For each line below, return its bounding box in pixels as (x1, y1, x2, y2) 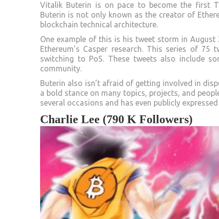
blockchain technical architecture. (40, 20, 158, 29)
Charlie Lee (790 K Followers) (40, 112, 193, 126)
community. (40, 64, 82, 73)
